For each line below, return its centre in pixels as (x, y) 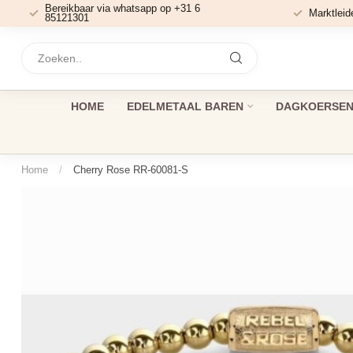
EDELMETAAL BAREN (185, 106)
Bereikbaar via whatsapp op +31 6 (123, 8)
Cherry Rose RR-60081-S (131, 170)
